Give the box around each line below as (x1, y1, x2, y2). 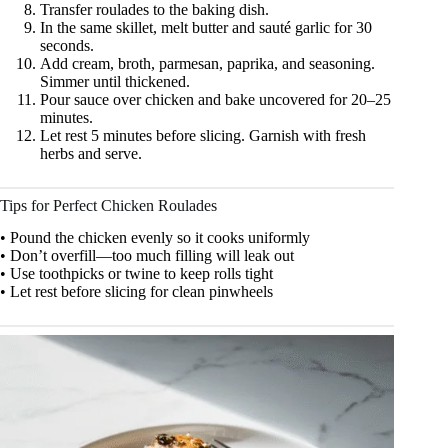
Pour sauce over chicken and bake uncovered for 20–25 (40, 90, 391, 108)
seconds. (40, 36, 94, 54)
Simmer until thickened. (40, 72, 190, 90)
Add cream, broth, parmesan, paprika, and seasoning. (40, 54, 375, 72)
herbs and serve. (40, 144, 142, 162)
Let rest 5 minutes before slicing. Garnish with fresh (40, 126, 366, 144)
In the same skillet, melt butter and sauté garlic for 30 (40, 18, 372, 36)
